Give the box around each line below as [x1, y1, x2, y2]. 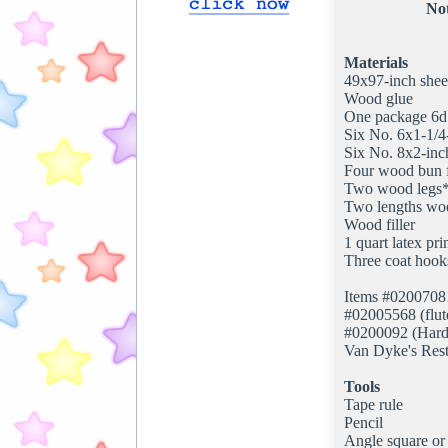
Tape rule [344, 395, 403, 413]
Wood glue [344, 89, 413, 107]
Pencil [344, 413, 383, 431]
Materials [344, 53, 408, 71]
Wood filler [344, 215, 415, 233]
